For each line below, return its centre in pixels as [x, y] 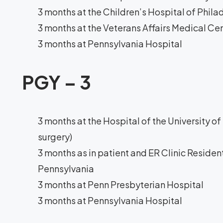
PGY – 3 [56, 82]
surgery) [55, 137]
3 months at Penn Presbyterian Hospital [121, 184]
